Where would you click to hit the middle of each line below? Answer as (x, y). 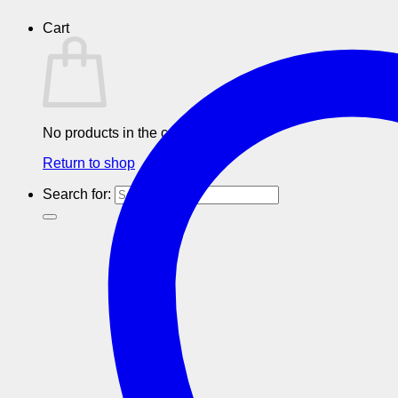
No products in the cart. (115, 133)
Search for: (77, 194)
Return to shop (89, 163)
